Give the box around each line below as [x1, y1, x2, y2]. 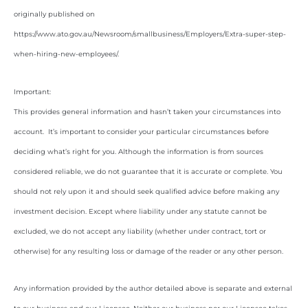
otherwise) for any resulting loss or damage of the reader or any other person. [14, 246, 285, 256]
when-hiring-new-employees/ [14, 49, 118, 59]
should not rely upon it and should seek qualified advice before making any [14, 186, 279, 196]
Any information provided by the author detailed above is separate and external [14, 284, 292, 294]
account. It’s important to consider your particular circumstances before [14, 126, 269, 136]
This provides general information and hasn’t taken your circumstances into [14, 107, 280, 116]
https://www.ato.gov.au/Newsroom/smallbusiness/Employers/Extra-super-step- [14, 30, 286, 39]
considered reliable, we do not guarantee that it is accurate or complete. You [14, 166, 283, 176]
